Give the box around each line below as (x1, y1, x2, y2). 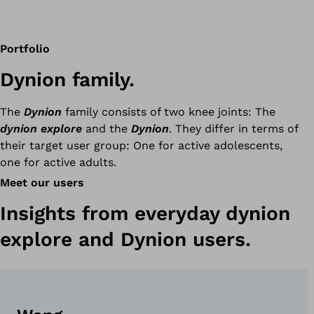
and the (86, 122, 131, 135)
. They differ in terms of (169, 122, 298, 135)
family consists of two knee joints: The (62, 105, 275, 118)
